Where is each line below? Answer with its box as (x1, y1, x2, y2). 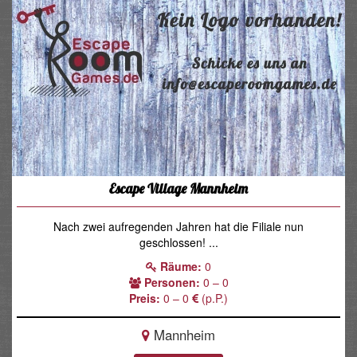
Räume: (160, 257, 202, 274)
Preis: (129, 289, 160, 306)
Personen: (143, 273, 200, 290)
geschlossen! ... (139, 233, 218, 250)
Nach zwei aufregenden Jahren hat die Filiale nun (53, 218, 304, 234)
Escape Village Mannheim (109, 179, 248, 197)
